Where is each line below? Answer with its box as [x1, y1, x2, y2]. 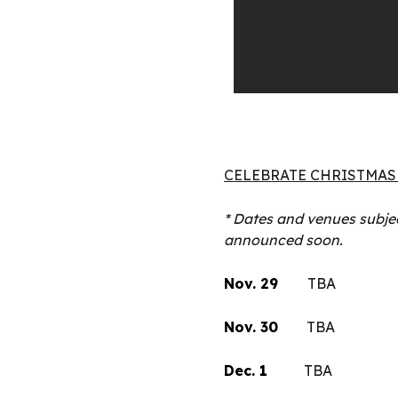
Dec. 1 [224, 362, 272, 380]
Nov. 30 [224, 318, 278, 337]
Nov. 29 [224, 275, 283, 293]
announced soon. [224, 231, 343, 250]
